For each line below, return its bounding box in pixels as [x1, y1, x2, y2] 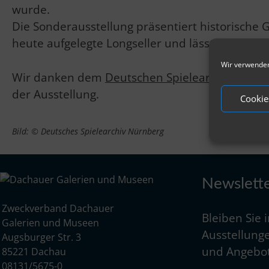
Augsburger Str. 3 [2, 230, 82, 244]
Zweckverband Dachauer [2, 201, 115, 215]
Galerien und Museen [2, 216, 100, 229]
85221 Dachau [2, 244, 67, 258]
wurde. [12, 1, 50, 18]
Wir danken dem [12, 69, 105, 86]
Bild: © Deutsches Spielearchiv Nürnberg [12, 125, 164, 138]
